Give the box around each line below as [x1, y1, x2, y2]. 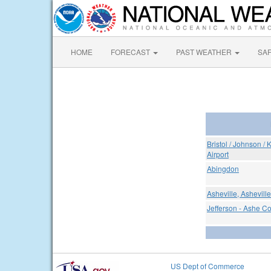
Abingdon [207, 163, 239, 174]
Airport [207, 149, 229, 159]
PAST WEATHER [176, 47, 233, 57]
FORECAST [111, 47, 152, 57]
